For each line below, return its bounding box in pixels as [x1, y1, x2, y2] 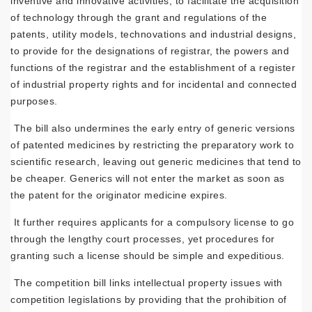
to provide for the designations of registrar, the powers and [10, 45, 289, 56]
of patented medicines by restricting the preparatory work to [10, 139, 294, 150]
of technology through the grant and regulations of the [10, 12, 267, 23]
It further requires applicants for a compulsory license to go [10, 217, 294, 228]
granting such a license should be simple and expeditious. [10, 250, 294, 261]
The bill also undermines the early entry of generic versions [10, 123, 295, 134]
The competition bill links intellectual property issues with [10, 277, 283, 288]
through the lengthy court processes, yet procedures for [10, 233, 275, 244]
